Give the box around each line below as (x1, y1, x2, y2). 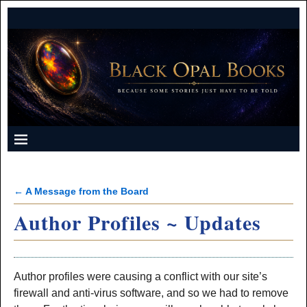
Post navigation (13, 196, 123, 214)
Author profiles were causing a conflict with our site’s (13, 270, 267, 282)
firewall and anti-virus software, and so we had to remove (13, 286, 288, 299)
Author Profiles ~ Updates (13, 206, 261, 237)
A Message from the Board (23, 185, 149, 197)
